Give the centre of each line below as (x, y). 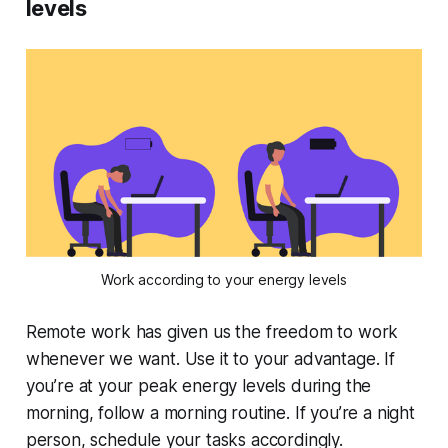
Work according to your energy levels (224, 280)
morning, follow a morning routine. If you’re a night (220, 413)
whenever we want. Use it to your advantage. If (210, 359)
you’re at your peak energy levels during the (198, 386)
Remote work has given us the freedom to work (212, 332)
